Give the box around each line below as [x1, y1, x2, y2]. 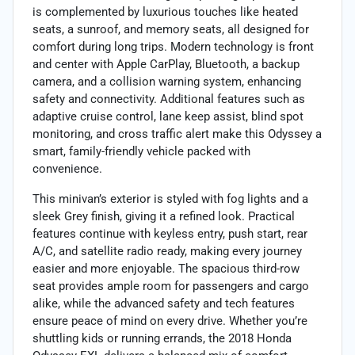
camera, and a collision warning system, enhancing [32, 74, 301, 89]
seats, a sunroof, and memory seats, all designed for [32, 21, 309, 36]
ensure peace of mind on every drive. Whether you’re [32, 313, 307, 328]
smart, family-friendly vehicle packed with [32, 143, 250, 158]
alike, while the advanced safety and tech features [32, 296, 295, 311]
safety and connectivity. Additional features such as [32, 91, 305, 106]
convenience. [32, 161, 102, 176]
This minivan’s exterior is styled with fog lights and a [32, 191, 308, 206]
